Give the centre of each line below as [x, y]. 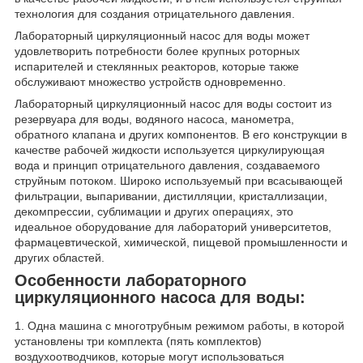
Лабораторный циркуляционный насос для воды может [162, 35]
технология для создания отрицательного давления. [155, 13]
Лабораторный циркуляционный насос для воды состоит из [173, 103]
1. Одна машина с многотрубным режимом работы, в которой [179, 326]
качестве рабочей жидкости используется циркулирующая [170, 149]
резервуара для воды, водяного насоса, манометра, [154, 119]
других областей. [60, 257]
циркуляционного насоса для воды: [160, 297]
